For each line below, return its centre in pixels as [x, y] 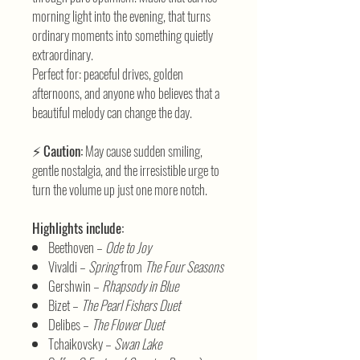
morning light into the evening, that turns [121, 16]
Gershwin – [75, 286]
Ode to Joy [128, 247]
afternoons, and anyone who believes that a [126, 93]
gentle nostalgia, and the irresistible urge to [126, 170]
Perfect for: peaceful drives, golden [108, 74]
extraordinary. [63, 55]
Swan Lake [138, 344]
